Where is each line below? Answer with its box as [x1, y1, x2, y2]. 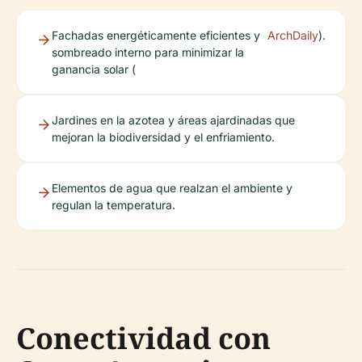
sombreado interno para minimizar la [52, 44, 244, 59]
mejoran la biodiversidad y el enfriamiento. [52, 129, 275, 144]
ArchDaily [267, 27, 318, 42]
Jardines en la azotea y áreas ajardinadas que [52, 112, 295, 127]
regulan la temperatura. [52, 197, 175, 212]
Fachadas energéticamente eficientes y [52, 27, 260, 42]
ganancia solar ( [52, 61, 136, 76]
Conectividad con [16, 318, 271, 358]
